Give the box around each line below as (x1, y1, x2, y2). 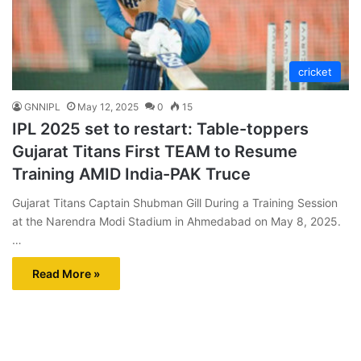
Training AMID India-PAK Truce (12, 164, 251, 184)
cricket (298, 64, 332, 78)
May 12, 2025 (77, 100, 139, 113)
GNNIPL (24, 100, 60, 113)
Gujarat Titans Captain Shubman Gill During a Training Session (12, 195, 338, 210)
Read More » (32, 266, 100, 280)
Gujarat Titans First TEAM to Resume (12, 141, 297, 161)
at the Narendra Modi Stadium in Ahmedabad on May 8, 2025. (12, 214, 341, 228)
